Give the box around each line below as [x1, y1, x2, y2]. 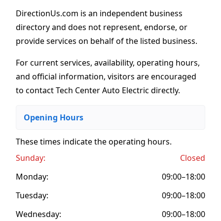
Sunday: [16, 152, 45, 163]
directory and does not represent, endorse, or [16, 21, 187, 33]
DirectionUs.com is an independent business [16, 7, 183, 19]
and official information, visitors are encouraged [16, 71, 196, 82]
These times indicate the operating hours [16, 136, 170, 147]
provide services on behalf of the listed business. [16, 35, 197, 46]
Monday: [16, 171, 48, 182]
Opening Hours [24, 111, 83, 123]
